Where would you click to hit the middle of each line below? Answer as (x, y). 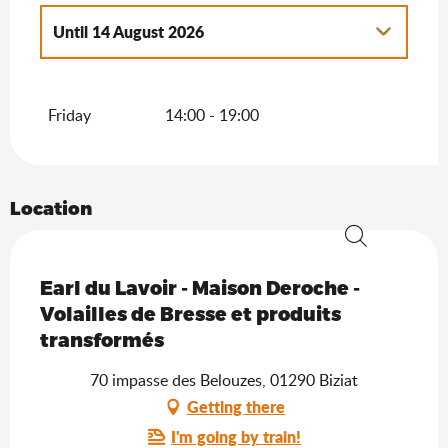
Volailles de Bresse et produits (190, 313)
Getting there (236, 406)
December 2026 (204, 90)
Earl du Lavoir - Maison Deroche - (200, 287)
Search (370, 262)
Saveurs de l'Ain (95, 270)
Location (51, 207)
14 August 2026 (146, 31)
